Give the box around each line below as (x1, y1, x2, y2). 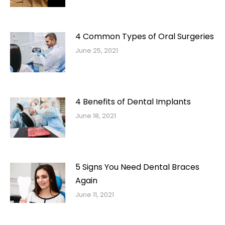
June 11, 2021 (75, 189, 114, 199)
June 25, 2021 (75, 45, 118, 55)
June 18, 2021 (75, 110, 116, 121)
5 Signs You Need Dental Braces (75, 161, 199, 173)
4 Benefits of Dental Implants (75, 95, 191, 107)
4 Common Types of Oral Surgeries (75, 30, 214, 42)
